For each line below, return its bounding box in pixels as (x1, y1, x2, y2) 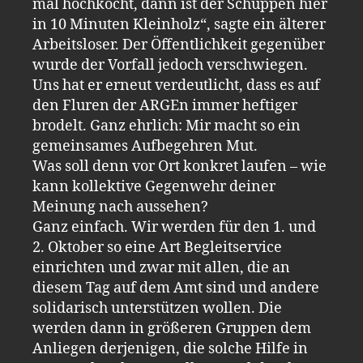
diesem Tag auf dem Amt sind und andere (32, 278, 319, 297)
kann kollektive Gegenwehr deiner (32, 177, 275, 196)
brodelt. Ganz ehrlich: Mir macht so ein (32, 116, 301, 135)
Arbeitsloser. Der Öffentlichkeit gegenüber (32, 35, 325, 54)
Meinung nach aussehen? (32, 197, 208, 216)
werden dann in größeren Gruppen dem (32, 318, 311, 338)
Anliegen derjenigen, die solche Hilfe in (32, 339, 308, 358)
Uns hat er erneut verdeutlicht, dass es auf (32, 75, 320, 95)
